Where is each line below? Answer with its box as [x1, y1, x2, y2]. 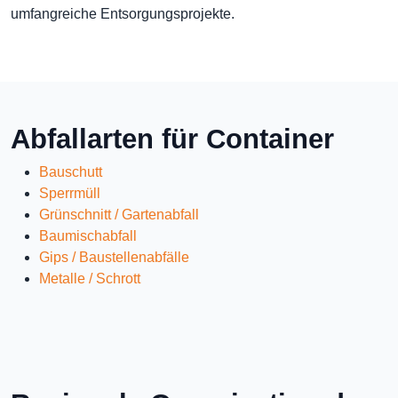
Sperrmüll [39, 186, 100, 201]
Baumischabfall [39, 228, 137, 243]
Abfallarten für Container [11, 123, 334, 155]
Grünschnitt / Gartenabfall [39, 207, 199, 222]
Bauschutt [39, 164, 102, 179]
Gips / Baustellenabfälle [39, 250, 189, 265]
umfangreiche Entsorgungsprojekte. [11, 6, 235, 21]
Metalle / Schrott [39, 271, 140, 286]
